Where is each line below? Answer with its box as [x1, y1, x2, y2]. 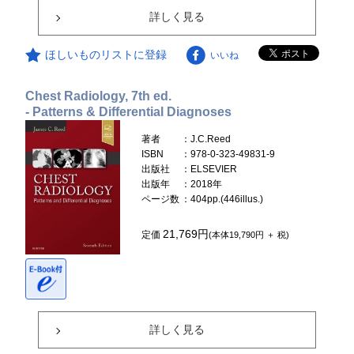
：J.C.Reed [181, 134, 232, 145]
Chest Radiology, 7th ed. [25, 89, 172, 103]
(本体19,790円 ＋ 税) [209, 230, 290, 239]
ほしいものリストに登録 [45, 48, 168, 61]
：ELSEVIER [181, 164, 238, 175]
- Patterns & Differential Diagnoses [25, 105, 232, 119]
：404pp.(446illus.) [181, 194, 264, 205]
